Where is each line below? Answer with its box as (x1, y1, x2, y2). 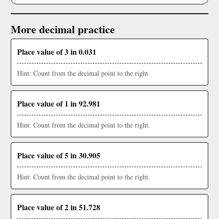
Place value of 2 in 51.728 (17, 201, 100, 213)
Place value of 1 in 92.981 (17, 98, 100, 109)
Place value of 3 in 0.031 (17, 46, 96, 57)
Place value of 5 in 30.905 (17, 150, 100, 161)
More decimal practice (11, 21, 115, 37)
